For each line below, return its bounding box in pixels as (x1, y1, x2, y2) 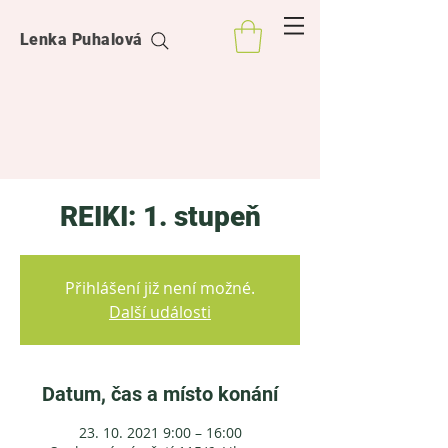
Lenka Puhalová (20, 30, 143, 49)
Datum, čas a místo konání (42, 382, 278, 407)
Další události (109, 301, 211, 324)
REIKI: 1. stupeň (59, 200, 261, 234)
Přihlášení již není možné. (65, 277, 255, 300)
